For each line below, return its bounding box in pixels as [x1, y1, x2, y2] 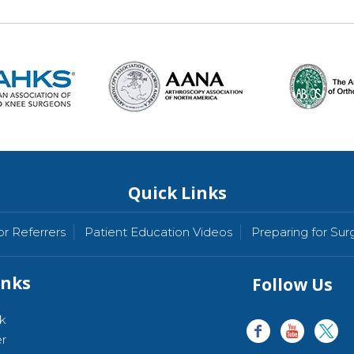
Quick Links [127, 182, 227, 204]
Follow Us [251, 273, 333, 296]
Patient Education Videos [85, 224, 232, 239]
